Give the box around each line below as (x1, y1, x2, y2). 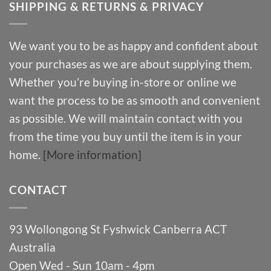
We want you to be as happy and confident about (9, 38, 258, 53)
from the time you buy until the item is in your (9, 129, 242, 143)
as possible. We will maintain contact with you (9, 111, 243, 125)
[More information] (43, 147, 142, 162)
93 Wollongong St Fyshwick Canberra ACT (9, 221, 227, 236)
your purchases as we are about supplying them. (9, 56, 252, 71)
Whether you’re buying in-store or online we (9, 74, 237, 89)
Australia (9, 240, 56, 254)
